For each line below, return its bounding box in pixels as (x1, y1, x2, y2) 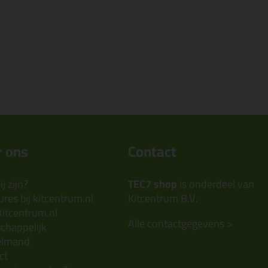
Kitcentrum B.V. (128, 188, 198, 208)
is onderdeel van (177, 173, 254, 194)
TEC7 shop (128, 173, 177, 194)
